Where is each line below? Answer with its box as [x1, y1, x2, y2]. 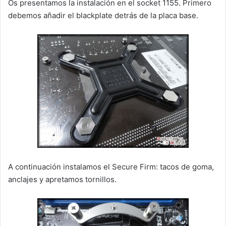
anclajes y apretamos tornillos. [8, 174, 117, 184]
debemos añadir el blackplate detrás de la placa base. [8, 10, 198, 20]
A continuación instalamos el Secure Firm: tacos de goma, [8, 161, 214, 172]
